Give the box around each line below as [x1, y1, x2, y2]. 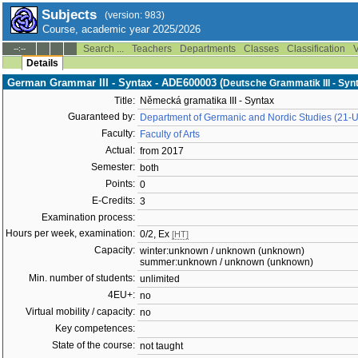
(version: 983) [105, 10, 165, 21]
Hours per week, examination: [6, 228, 135, 239]
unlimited [140, 273, 180, 284]
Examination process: [42, 212, 135, 223]
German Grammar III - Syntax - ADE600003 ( [7, 77, 223, 89]
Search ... [83, 43, 124, 54]
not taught [140, 340, 183, 352]
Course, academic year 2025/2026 [42, 23, 201, 35]
